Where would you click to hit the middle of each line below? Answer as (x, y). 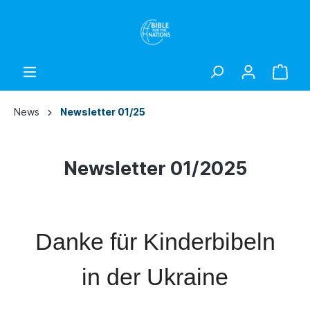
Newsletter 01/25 (103, 112)
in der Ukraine (155, 277)
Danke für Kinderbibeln (155, 241)
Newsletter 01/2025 (155, 168)
